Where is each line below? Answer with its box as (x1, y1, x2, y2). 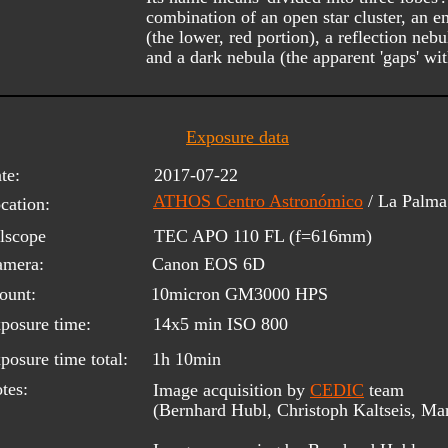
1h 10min (152, 348, 221, 369)
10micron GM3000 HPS (151, 283, 328, 304)
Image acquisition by (153, 379, 310, 400)
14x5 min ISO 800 (153, 313, 288, 334)
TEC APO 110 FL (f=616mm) (154, 225, 372, 246)
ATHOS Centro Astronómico (153, 190, 363, 211)
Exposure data (186, 126, 289, 147)
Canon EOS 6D (152, 253, 265, 274)
